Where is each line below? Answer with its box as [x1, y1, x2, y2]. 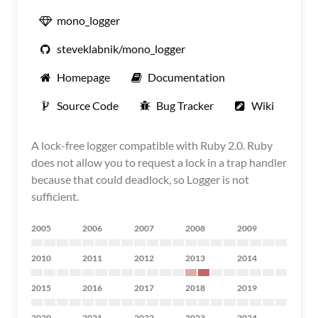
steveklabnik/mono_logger [57, 42, 185, 55]
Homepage [57, 70, 110, 84]
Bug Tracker [156, 99, 214, 112]
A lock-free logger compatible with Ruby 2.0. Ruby [31, 138, 273, 152]
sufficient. [31, 190, 79, 203]
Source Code [57, 99, 119, 112]
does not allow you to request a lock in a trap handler [31, 155, 287, 169]
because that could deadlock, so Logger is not [31, 172, 249, 186]
